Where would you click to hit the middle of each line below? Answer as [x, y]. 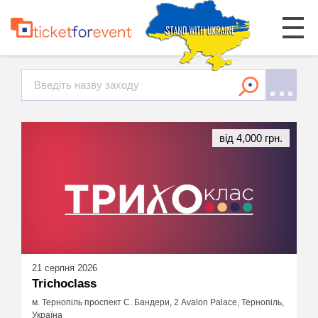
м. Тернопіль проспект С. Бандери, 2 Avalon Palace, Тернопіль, [158, 303]
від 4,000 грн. [251, 138]
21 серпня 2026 [65, 268]
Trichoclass [64, 283]
